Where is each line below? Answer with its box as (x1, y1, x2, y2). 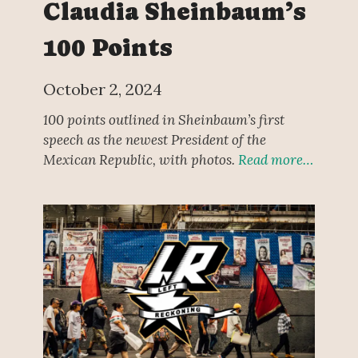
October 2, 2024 (42, 79, 162, 100)
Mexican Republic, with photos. (42, 151, 238, 169)
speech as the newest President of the (42, 131, 266, 149)
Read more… (237, 151, 313, 169)
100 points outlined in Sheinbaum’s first (42, 111, 284, 129)
